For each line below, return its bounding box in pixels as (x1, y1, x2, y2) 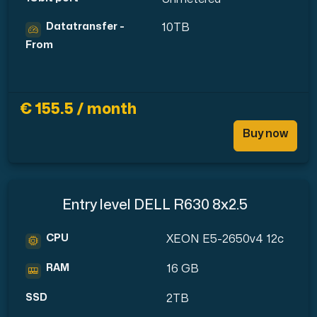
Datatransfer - (46, 21, 125, 32)
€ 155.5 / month (20, 102, 137, 117)
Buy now (243, 128, 288, 140)
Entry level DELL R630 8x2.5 (62, 198, 248, 212)
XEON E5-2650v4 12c (166, 234, 284, 246)
